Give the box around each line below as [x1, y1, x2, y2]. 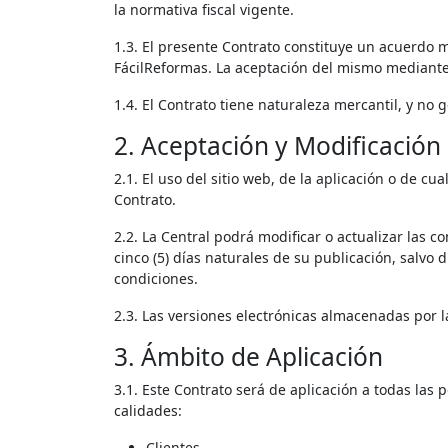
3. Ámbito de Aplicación [114, 339, 383, 373]
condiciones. [114, 268, 198, 288]
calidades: [114, 400, 182, 420]
